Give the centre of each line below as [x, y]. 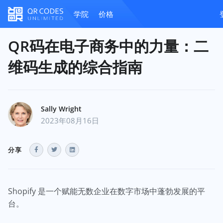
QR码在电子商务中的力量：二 [108, 46]
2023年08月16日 [70, 120]
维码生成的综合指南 [75, 67]
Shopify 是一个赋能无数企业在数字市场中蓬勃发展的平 [107, 191]
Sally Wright [61, 109]
